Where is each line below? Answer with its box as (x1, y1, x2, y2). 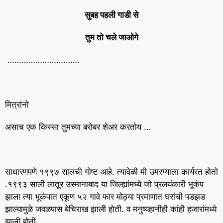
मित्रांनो (5, 100, 29, 110)
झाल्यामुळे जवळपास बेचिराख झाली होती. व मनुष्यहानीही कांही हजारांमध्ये (5, 204, 217, 214)
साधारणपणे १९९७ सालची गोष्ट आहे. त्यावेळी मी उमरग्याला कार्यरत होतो (5, 167, 218, 177)
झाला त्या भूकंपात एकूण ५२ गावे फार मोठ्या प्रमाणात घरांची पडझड (5, 192, 205, 202)
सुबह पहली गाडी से (85, 10, 138, 20)
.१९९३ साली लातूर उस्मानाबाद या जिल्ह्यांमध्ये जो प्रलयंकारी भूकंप (5, 179, 204, 189)
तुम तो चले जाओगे (85, 32, 138, 42)
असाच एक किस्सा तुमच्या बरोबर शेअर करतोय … (5, 122, 151, 132)
